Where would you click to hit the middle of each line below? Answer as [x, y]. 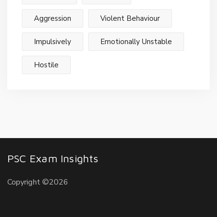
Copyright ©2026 [38, 182]
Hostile [46, 65]
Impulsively [53, 41]
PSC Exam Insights [53, 158]
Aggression [53, 18]
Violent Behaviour [130, 18]
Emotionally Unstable [136, 41]
